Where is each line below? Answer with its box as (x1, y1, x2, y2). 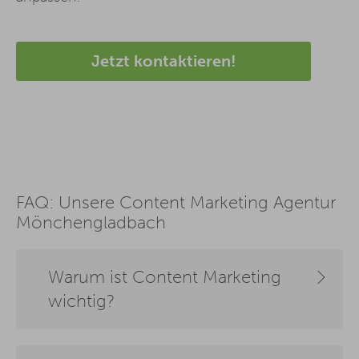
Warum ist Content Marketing (48, 267, 281, 288)
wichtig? (48, 291, 115, 313)
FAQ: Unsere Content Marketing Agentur (16, 192, 336, 214)
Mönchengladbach (16, 212, 166, 234)
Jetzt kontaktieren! (91, 51, 236, 71)
